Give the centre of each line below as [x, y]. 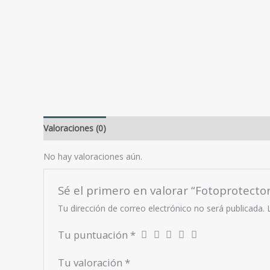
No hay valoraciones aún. [93, 156]
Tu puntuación [94, 234]
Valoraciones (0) [75, 128]
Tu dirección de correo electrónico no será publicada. [162, 208]
